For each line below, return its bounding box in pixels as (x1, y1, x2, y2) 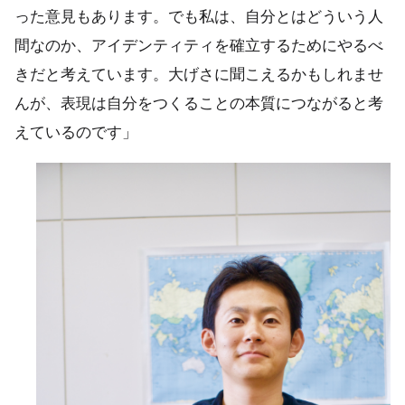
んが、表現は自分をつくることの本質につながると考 (14, 94, 383, 113)
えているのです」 (14, 123, 137, 142)
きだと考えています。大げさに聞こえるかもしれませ (14, 65, 383, 84)
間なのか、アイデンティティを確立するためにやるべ (14, 36, 383, 55)
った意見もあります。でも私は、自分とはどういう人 (14, 7, 383, 26)
